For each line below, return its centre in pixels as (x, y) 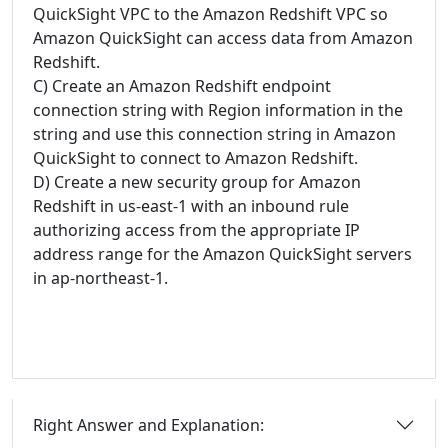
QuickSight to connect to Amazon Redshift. (195, 158)
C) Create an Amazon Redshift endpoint (182, 86)
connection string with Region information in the (218, 110)
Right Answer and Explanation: (148, 424)
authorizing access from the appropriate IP (196, 230)
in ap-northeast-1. (100, 278)
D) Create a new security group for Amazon (197, 182)
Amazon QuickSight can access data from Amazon (223, 38)
